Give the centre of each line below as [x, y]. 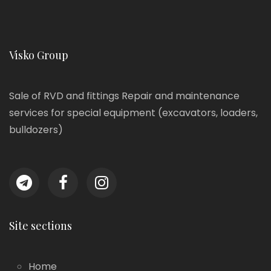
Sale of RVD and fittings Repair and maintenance [124, 96]
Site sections [41, 226]
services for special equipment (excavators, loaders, [133, 113]
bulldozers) [36, 130]
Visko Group [39, 55]
